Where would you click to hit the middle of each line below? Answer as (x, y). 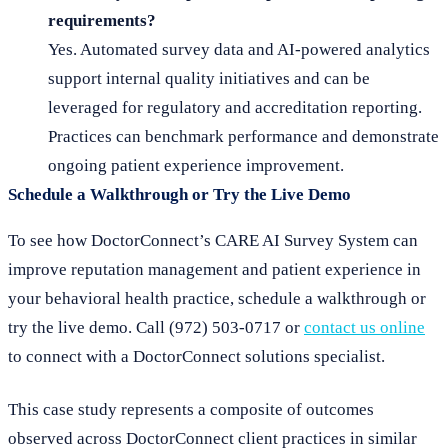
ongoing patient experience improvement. (196, 165)
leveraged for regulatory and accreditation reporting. (235, 107)
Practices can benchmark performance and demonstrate (243, 136)
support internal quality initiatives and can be (209, 78)
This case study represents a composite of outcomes (191, 409)
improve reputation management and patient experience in (214, 269)
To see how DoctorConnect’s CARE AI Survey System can (213, 240)
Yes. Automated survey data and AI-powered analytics (239, 49)
